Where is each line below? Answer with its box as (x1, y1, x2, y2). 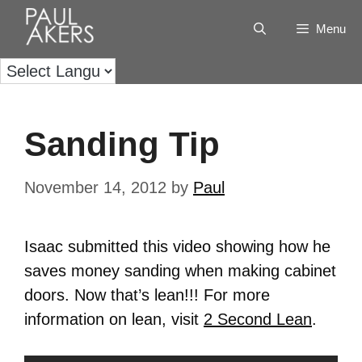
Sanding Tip (24, 125, 220, 163)
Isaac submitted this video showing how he (24, 238, 330, 255)
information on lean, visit (24, 310, 204, 328)
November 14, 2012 (24, 179, 166, 196)
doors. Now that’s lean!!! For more (24, 286, 270, 304)
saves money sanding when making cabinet (24, 262, 336, 280)
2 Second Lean (204, 310, 312, 328)
